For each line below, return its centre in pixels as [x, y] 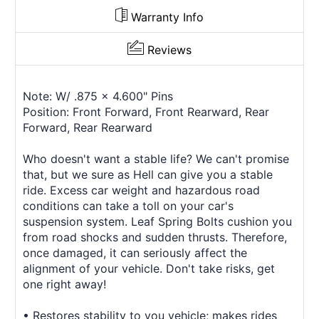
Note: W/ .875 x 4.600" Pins [98, 96]
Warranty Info [167, 17]
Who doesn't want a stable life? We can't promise [156, 158]
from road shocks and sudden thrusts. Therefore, [155, 237]
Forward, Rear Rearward [88, 127]
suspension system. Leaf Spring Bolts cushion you [157, 221]
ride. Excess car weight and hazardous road [141, 190]
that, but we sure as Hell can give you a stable [148, 174]
